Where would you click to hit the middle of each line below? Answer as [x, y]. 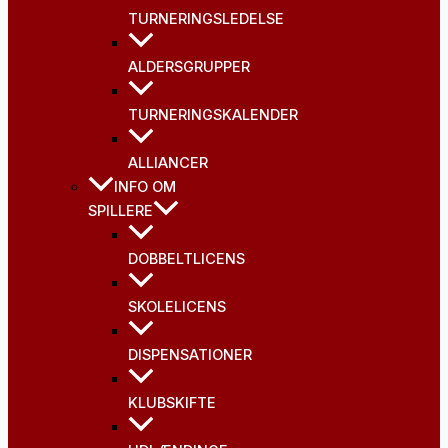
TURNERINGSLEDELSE [206, 19]
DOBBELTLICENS [186, 259]
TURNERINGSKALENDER [213, 115]
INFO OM [145, 187]
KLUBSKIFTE [172, 403]
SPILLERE [120, 211]
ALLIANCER [168, 163]
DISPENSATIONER [190, 355]
